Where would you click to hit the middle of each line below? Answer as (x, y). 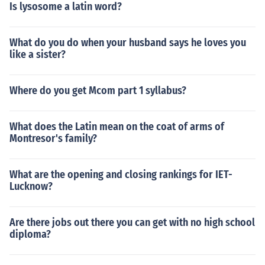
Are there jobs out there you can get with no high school (132, 222)
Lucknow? (31, 186)
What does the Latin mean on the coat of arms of (117, 127)
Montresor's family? (53, 138)
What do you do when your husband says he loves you (128, 43)
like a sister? (38, 54)
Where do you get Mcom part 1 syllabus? (98, 91)
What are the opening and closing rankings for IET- (121, 174)
